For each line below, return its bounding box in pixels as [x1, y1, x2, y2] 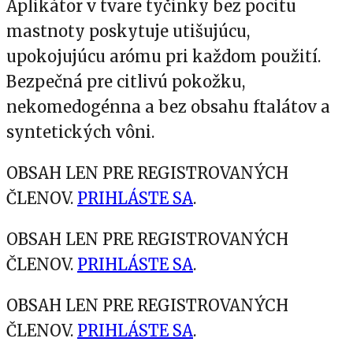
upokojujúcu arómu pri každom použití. [6, 46, 321, 66]
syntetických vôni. [6, 121, 154, 142]
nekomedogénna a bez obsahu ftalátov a [6, 96, 330, 117]
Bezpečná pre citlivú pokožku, [6, 71, 245, 91]
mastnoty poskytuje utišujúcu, [6, 20, 250, 41]
